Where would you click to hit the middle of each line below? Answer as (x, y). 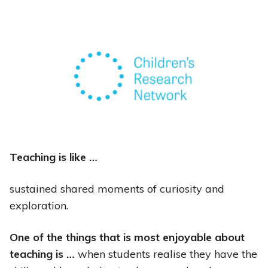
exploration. (39, 206)
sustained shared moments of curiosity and (117, 189)
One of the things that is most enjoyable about (127, 237)
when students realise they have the (166, 254)
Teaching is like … (53, 157)
